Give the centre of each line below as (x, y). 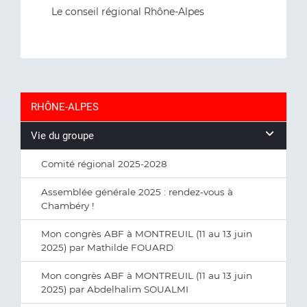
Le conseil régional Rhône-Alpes (128, 12)
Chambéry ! (68, 206)
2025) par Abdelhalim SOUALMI (115, 289)
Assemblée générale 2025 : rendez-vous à (137, 192)
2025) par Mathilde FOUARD (107, 247)
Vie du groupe (62, 136)
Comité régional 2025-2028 (104, 164)
